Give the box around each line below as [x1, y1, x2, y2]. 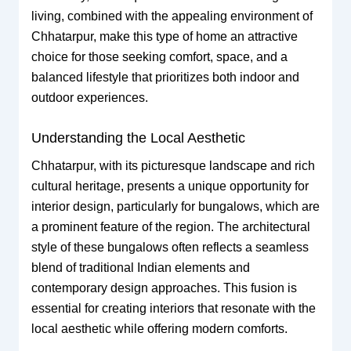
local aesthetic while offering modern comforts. [31, 322, 288, 336]
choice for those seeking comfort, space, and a [31, 49, 288, 63]
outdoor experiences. [31, 90, 148, 104]
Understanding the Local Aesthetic [31, 130, 245, 147]
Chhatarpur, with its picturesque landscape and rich [31, 159, 315, 173]
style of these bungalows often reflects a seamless [31, 241, 309, 255]
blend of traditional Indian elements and [31, 261, 250, 275]
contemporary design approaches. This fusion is [31, 281, 297, 295]
